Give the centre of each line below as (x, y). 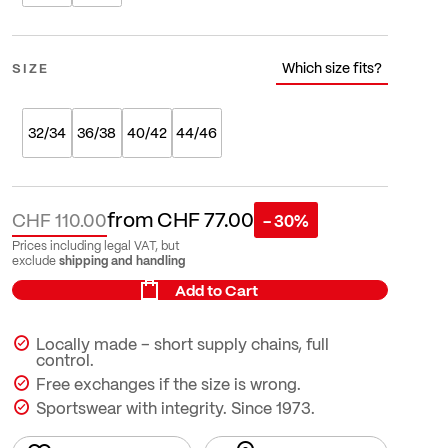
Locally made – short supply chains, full (182, 344)
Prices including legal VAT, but (95, 246)
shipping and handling (121, 260)
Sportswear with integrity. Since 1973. (175, 408)
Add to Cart (216, 290)
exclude (35, 261)
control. (64, 360)
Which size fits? (331, 68)
